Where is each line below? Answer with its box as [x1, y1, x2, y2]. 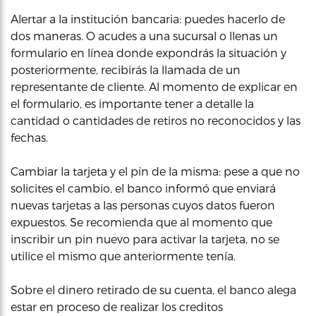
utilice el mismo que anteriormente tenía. [11, 248, 236, 262]
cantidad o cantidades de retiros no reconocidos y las [11, 113, 300, 127]
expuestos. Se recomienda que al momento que [11, 214, 272, 229]
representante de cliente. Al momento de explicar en [11, 79, 298, 93]
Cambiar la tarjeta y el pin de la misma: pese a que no [11, 164, 300, 178]
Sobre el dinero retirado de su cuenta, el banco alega [11, 282, 296, 296]
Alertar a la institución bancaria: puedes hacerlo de [11, 11, 285, 25]
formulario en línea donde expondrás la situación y [11, 45, 286, 59]
